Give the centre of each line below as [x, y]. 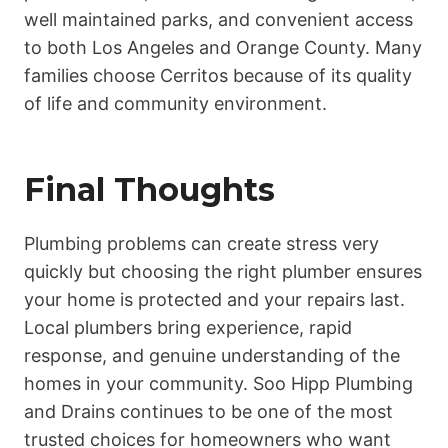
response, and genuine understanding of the [212, 356]
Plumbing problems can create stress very [201, 244]
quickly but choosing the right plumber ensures [223, 272]
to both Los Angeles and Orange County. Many [223, 48]
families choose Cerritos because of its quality [218, 76]
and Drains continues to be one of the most [208, 412]
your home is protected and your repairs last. [214, 300]
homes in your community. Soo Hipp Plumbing [218, 384]
